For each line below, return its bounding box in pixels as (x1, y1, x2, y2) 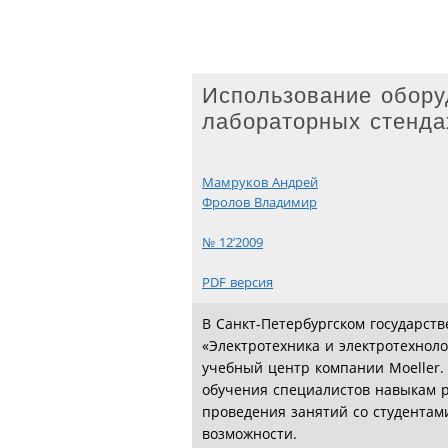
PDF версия (202, 274, 273, 292)
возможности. (202, 424, 297, 444)
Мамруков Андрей (202, 174, 318, 192)
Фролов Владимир (202, 194, 317, 212)
